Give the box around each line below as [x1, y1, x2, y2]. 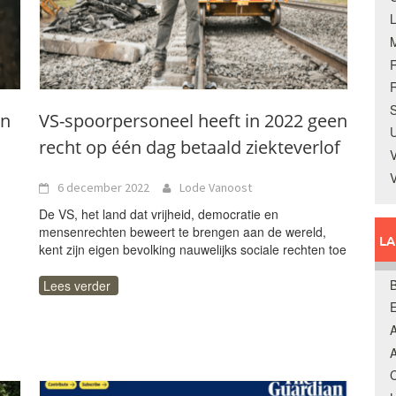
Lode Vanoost [179, 179, 252, 195]
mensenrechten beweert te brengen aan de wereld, [39, 223, 326, 240]
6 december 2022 [57, 179, 149, 195]
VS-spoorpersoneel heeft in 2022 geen [39, 109, 347, 133]
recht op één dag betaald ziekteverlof [39, 135, 340, 159]
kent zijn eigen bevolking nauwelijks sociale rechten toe [39, 240, 346, 258]
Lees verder [43, 277, 110, 294]
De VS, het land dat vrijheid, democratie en [39, 205, 278, 223]
